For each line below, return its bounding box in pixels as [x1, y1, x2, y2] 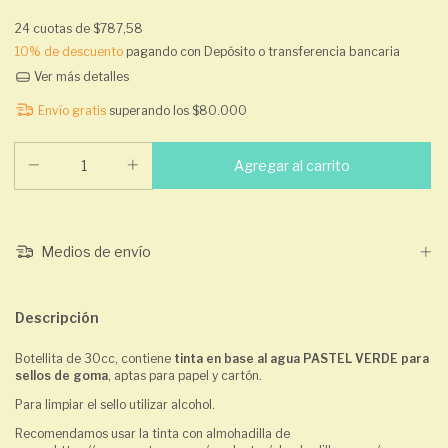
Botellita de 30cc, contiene [15, 351, 174, 367]
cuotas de [33, 21, 93, 36]
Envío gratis [37, 102, 106, 118]
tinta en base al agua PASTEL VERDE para [174, 351, 429, 367]
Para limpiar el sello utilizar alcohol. [15, 397, 215, 413]
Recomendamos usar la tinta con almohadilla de [15, 426, 290, 442]
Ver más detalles [30, 69, 129, 84]
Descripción [15, 309, 99, 327]
